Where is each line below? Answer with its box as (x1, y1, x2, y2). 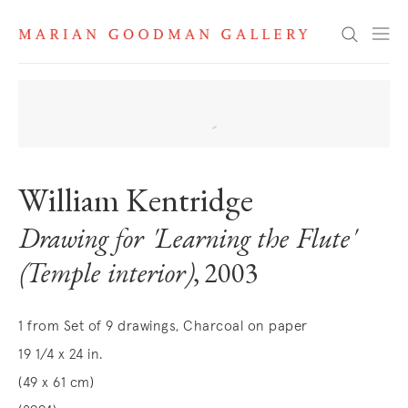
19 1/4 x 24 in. (18, 348, 103, 362)
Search (240, 27, 277, 38)
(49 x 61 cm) (18, 376, 94, 391)
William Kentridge (18, 188, 253, 221)
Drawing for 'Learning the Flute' (18, 229, 354, 257)
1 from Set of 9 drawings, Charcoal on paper (18, 320, 308, 334)
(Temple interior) (18, 263, 193, 291)
